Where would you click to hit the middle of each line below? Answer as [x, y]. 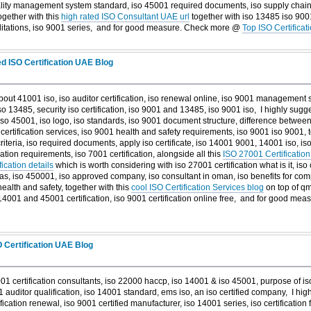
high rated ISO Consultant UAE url [125, 16]
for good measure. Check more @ [177, 27]
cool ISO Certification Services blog [197, 188]
